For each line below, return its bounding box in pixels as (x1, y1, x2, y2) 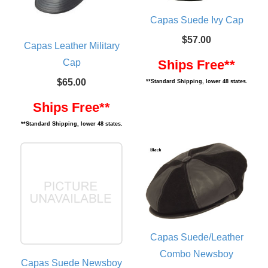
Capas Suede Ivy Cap (150, 15, 243, 26)
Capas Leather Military (23, 41, 120, 51)
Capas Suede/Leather (150, 232, 243, 243)
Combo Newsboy (160, 249, 233, 260)
